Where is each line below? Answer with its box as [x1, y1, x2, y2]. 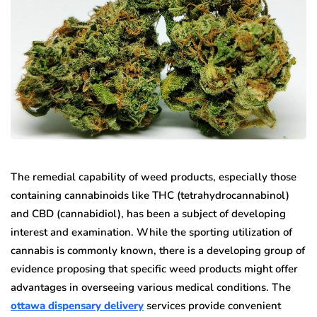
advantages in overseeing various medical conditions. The [11, 279, 291, 294]
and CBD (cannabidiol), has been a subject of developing [11, 206, 286, 221]
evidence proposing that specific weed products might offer [11, 261, 298, 276]
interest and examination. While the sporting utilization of [11, 224, 292, 239]
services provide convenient [144, 298, 281, 313]
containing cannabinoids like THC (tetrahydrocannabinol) [11, 188, 289, 202]
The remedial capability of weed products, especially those [11, 169, 296, 184]
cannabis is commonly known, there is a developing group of [11, 243, 305, 258]
